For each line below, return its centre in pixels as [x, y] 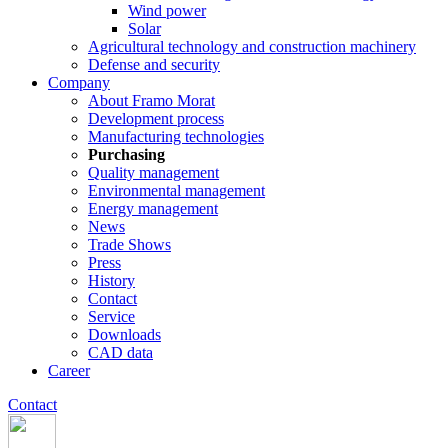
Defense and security [154, 64]
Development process [156, 118]
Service [111, 316]
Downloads [124, 334]
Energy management [153, 208]
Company [79, 82]
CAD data [120, 352]
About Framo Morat [151, 100]
